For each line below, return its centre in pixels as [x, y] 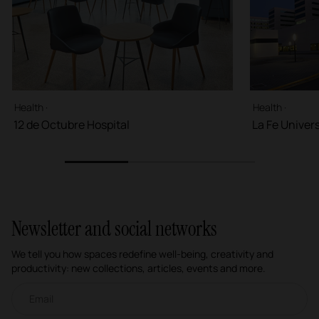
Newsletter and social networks [114, 229]
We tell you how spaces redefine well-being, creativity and [142, 254]
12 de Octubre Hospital [72, 125]
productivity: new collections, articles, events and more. [138, 268]
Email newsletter [43, 288]
